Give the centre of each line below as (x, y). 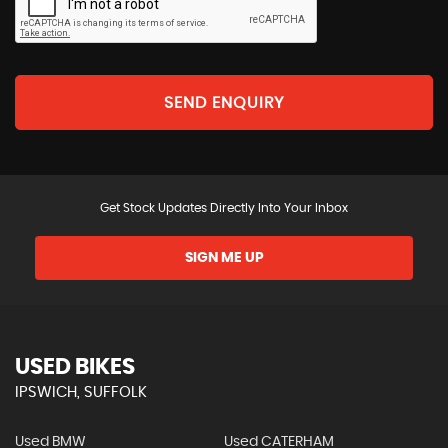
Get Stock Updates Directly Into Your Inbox (224, 208)
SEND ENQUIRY (224, 102)
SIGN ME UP (224, 258)
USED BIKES (75, 367)
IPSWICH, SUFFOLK (81, 392)
